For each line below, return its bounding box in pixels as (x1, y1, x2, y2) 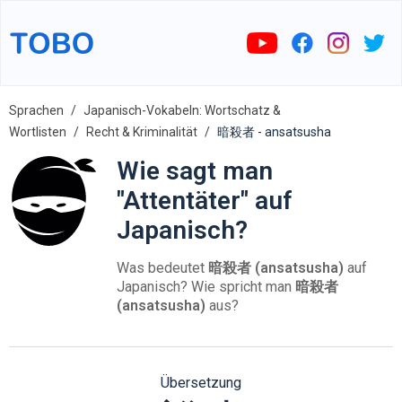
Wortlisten (9, 125, 66, 139)
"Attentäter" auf (117, 186, 293, 215)
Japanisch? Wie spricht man (117, 278, 295, 295)
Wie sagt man (117, 156, 273, 186)
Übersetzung (161, 374, 241, 391)
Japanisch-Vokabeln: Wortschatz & (83, 103, 281, 118)
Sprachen (9, 103, 64, 118)
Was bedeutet (117, 259, 208, 276)
